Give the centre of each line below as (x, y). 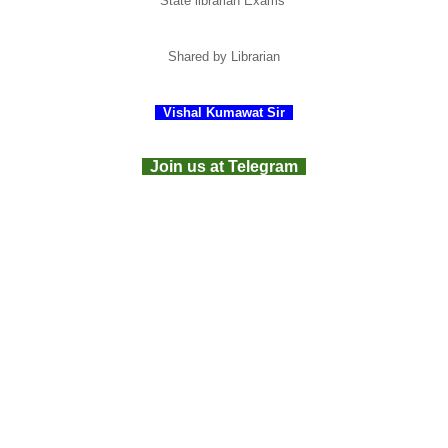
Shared (190, 56)
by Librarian (246, 56)
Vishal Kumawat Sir (224, 112)
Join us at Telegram (224, 166)
